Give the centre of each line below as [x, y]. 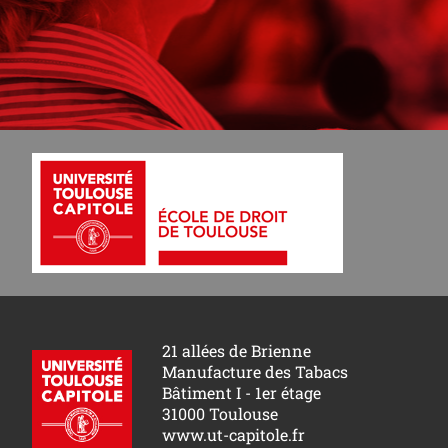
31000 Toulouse [220, 413]
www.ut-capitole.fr [233, 434]
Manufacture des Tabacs [255, 371]
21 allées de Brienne [236, 350]
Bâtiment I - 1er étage [241, 392]
